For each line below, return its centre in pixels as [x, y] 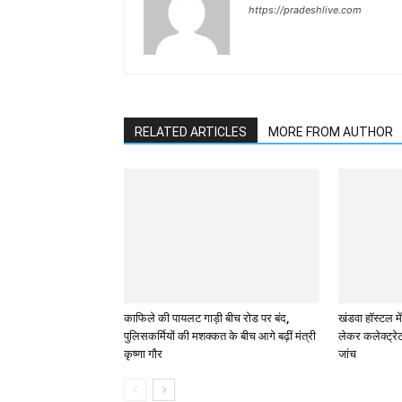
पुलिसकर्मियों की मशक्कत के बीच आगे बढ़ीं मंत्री [220, 336]
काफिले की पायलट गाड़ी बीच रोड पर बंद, [206, 318]
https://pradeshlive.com [305, 10]
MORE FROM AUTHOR [331, 132]
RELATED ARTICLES [191, 132]
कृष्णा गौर [143, 354]
